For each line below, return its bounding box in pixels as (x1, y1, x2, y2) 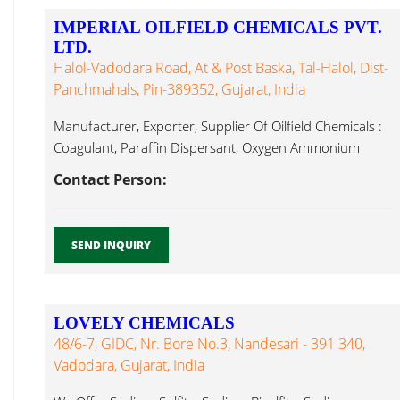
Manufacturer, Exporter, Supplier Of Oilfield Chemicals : (54, 117, 382, 135)
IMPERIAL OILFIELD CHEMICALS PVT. (54, 18, 382, 37)
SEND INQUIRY (71, 237, 151, 253)
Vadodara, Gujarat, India (54, 355, 204, 375)
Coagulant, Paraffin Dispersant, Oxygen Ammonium (54, 138, 360, 156)
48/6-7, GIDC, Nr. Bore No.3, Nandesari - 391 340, (54, 334, 365, 354)
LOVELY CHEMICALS (54, 313, 235, 332)
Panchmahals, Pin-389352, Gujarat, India (54, 79, 305, 99)
